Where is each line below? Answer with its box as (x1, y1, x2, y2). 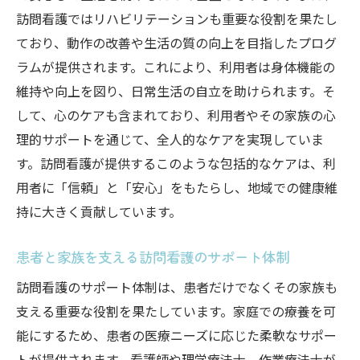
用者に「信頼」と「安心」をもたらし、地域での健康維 (16, 178, 337, 197)
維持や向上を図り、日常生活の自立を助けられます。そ (16, 81, 335, 100)
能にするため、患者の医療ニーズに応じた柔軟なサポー (16, 325, 337, 345)
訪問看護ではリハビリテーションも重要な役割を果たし (16, 9, 337, 28)
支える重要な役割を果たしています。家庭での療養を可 (16, 301, 336, 321)
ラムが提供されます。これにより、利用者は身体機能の (16, 57, 335, 76)
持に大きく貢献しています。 (16, 202, 182, 221)
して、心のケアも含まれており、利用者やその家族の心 (16, 105, 336, 125)
